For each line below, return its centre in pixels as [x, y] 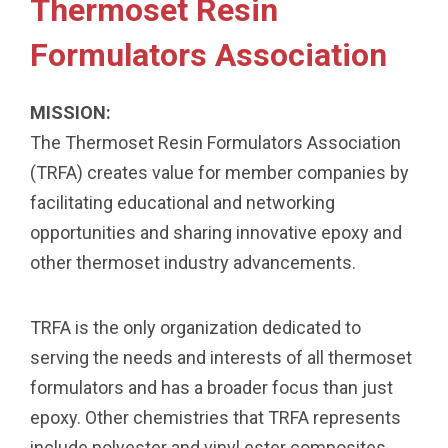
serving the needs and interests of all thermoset [221, 358]
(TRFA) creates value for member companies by [219, 173]
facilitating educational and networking [182, 203]
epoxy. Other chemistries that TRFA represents [215, 418]
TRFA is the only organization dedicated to [195, 328]
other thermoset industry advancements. [193, 263]
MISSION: [70, 113]
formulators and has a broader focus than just [211, 388]
